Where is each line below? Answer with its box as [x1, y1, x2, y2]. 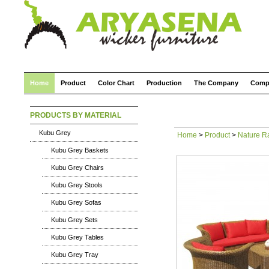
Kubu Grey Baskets [51, 147, 109, 154]
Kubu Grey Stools [51, 181, 103, 189]
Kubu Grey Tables [51, 234, 104, 241]
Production [147, 79, 182, 86]
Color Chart [98, 79, 134, 86]
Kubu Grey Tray [51, 251, 98, 258]
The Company [194, 79, 238, 86]
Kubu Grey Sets [51, 216, 98, 223]
